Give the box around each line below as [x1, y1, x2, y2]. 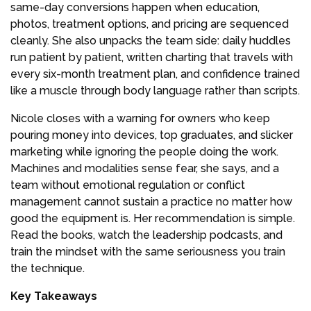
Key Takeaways [10, 289, 97, 303]
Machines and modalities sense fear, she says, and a [10, 162, 279, 176]
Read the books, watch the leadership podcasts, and [10, 228, 283, 242]
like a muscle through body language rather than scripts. [10, 84, 300, 98]
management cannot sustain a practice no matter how [10, 195, 292, 209]
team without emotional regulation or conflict [10, 178, 245, 192]
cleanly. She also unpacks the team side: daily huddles [10, 34, 291, 48]
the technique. [10, 262, 85, 276]
